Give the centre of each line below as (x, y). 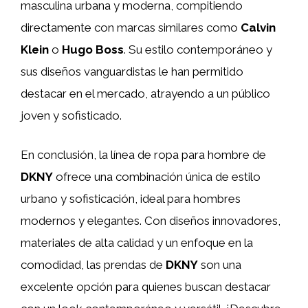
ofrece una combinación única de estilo (157, 177)
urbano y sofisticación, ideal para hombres (131, 199)
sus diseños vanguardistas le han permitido (132, 71)
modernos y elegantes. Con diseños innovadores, (151, 221)
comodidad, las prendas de (93, 265)
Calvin (258, 27)
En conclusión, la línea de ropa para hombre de (143, 155)
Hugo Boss (93, 49)
